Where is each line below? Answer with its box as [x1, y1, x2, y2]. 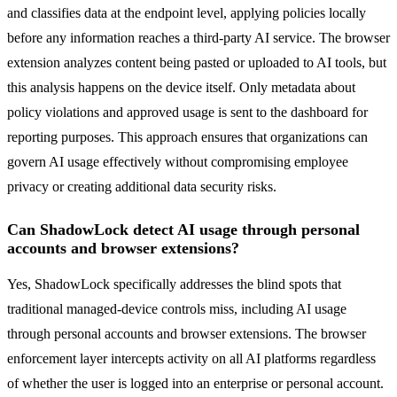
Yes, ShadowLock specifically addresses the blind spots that [7, 276, 341, 292]
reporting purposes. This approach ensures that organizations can [7, 129, 368, 145]
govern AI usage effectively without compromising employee [7, 154, 348, 170]
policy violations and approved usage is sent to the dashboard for [7, 105, 368, 121]
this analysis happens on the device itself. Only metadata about [7, 80, 355, 96]
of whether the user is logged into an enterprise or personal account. [7, 376, 384, 392]
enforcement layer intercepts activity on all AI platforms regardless [7, 351, 376, 367]
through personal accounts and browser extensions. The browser [7, 326, 366, 342]
